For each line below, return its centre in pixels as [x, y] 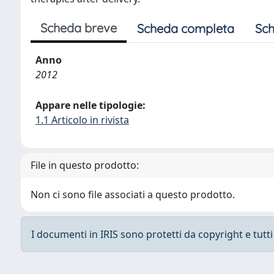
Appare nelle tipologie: [91, 105]
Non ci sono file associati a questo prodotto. [133, 194]
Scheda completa [186, 28]
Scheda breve [79, 28]
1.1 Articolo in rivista [82, 120]
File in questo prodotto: [85, 165]
